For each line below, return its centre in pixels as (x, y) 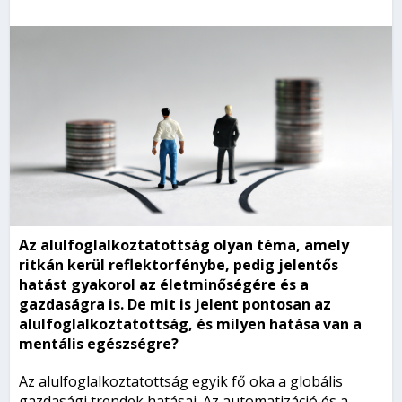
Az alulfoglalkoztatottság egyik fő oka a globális (181, 382)
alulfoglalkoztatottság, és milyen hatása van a (191, 324)
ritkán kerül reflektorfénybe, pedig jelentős (179, 265)
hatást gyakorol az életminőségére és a (164, 285)
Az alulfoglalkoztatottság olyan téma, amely (184, 245)
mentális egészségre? (101, 344)
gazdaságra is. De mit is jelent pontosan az (175, 305)
